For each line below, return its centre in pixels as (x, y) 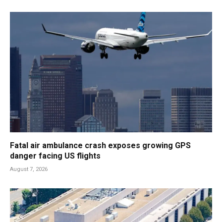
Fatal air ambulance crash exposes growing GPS (100, 145)
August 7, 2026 (29, 169)
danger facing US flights (55, 156)
